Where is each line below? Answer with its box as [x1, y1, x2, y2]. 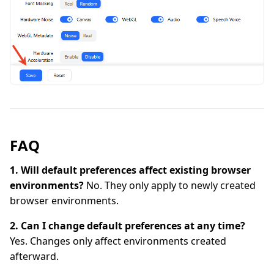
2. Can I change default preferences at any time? [10, 219, 245, 233]
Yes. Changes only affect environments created [10, 234, 226, 248]
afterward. [10, 250, 59, 264]
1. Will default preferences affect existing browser [10, 163, 251, 177]
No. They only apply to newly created [84, 179, 256, 193]
